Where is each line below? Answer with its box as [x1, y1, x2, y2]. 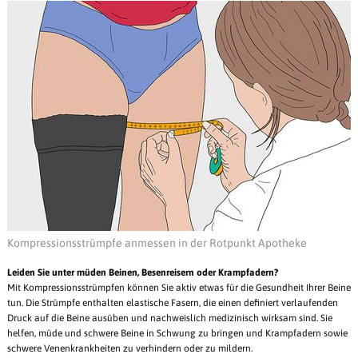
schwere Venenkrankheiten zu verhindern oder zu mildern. [7, 343, 253, 355]
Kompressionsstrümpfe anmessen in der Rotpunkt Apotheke [7, 236, 307, 249]
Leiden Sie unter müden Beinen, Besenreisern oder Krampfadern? [7, 267, 278, 279]
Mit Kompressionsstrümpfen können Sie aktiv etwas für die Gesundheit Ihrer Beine [7, 282, 351, 294]
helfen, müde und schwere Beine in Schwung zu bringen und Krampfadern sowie [7, 328, 348, 340]
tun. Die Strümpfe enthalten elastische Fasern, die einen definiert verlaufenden [7, 297, 338, 309]
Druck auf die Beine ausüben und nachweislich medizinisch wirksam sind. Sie [7, 312, 332, 324]
